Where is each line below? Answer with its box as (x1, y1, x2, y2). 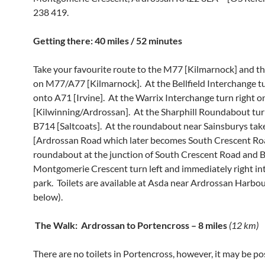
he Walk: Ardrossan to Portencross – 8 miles (41, 219, 229, 231)
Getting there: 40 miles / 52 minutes (33, 35, 182, 46)
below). (33, 191, 63, 202)
